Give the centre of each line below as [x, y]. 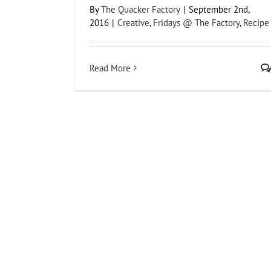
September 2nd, [219, 9]
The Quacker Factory [141, 9]
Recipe [256, 22]
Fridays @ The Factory [196, 22]
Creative [133, 22]
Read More [110, 68]
